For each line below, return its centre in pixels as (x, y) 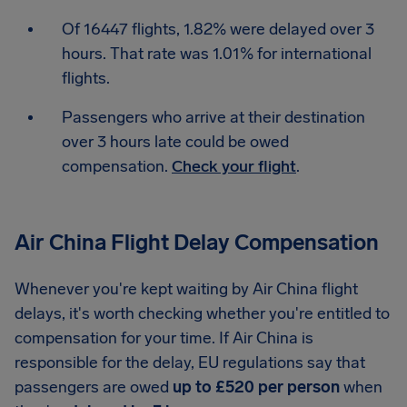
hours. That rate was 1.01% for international (217, 54)
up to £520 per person (256, 387)
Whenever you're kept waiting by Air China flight (186, 289)
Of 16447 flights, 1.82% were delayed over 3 (218, 29)
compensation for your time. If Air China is (164, 338)
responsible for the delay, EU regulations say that (190, 362)
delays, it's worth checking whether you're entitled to (202, 313)
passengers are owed (94, 387)
